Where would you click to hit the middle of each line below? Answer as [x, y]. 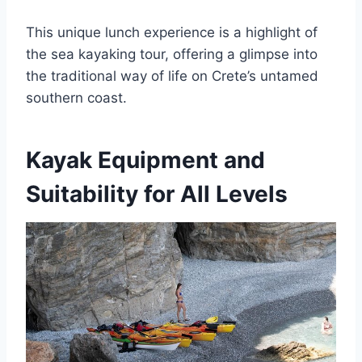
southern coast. [76, 98]
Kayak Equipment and [145, 160]
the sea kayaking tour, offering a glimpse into [172, 54]
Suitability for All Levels [157, 194]
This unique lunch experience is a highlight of [172, 32]
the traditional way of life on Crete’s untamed [172, 76]
